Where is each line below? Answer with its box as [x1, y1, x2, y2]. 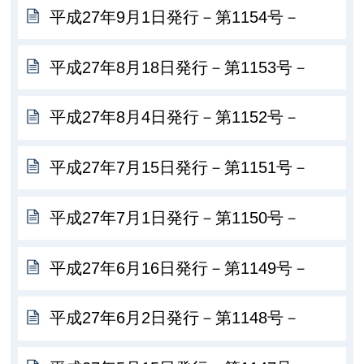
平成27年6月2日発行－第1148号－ [50, 309, 301, 327]
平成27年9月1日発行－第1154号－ [50, 7, 301, 26]
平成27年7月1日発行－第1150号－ [50, 208, 301, 227]
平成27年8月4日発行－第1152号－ [50, 108, 301, 127]
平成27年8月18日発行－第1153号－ [50, 58, 310, 76]
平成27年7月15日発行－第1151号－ [50, 158, 310, 177]
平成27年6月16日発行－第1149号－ [50, 258, 310, 277]
